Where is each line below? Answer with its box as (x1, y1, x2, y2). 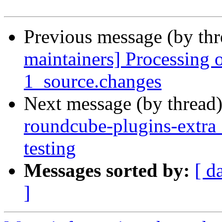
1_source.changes (24, 70, 162, 92)
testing (24, 137, 76, 159)
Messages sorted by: (24, 160, 190, 181)
